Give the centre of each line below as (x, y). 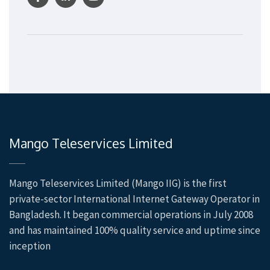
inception (30, 246)
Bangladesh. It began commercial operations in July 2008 (131, 215)
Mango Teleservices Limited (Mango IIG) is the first (118, 183)
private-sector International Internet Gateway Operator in (134, 199)
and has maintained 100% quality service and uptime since (135, 230)
